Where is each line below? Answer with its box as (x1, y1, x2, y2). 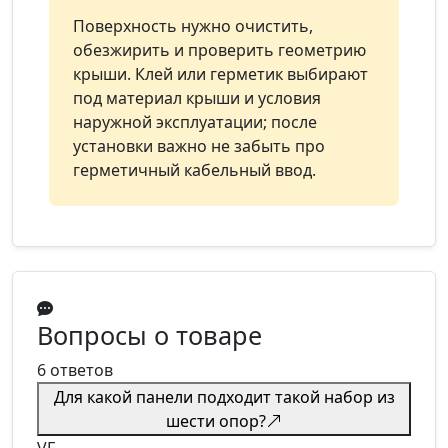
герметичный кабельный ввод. (73, 159, 316, 181)
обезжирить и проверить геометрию (73, 39, 366, 61)
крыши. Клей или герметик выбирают (73, 63, 368, 85)
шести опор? (166, 410, 266, 432)
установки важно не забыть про (73, 135, 325, 157)
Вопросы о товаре (37, 318, 262, 352)
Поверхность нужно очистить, (73, 15, 313, 37)
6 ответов (37, 359, 113, 381)
